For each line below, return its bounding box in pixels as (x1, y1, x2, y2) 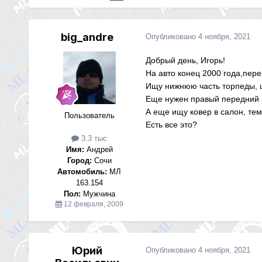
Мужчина (80, 189, 115, 199)
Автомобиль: (57, 167, 108, 177)
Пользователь (64, 111, 115, 120)
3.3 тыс (79, 134, 108, 143)
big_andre (60, 31, 113, 44)
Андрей (84, 145, 113, 154)
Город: (67, 156, 92, 166)
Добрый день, (145, 56, 198, 65)
